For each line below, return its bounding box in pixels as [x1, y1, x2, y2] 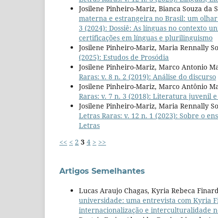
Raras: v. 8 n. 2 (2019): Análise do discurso [79, 72, 216, 81]
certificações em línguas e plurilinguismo [79, 33, 213, 42]
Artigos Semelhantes [59, 166, 145, 176]
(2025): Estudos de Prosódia [79, 52, 169, 62]
